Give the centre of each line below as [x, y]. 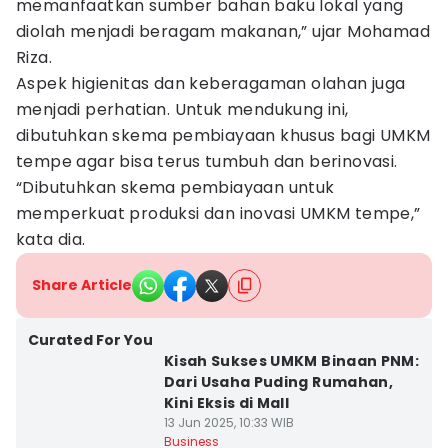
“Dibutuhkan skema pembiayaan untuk [175, 187]
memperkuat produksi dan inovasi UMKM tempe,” [218, 213]
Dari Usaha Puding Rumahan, [278, 382]
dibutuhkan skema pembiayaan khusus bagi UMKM [223, 135]
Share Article [82, 285]
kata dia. [51, 239]
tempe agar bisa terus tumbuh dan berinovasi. [207, 161]
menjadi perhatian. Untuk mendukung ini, [182, 109]
